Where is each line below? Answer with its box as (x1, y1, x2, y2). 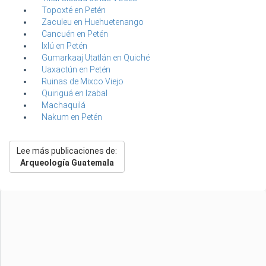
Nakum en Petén (42, 112, 102, 122)
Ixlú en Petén (42, 41, 87, 51)
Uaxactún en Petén (42, 65, 110, 75)
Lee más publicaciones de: (17, 146, 117, 156)
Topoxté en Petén (42, 5, 106, 15)
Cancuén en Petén (42, 29, 108, 39)
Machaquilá (42, 100, 85, 110)
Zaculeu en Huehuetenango (42, 17, 144, 27)
